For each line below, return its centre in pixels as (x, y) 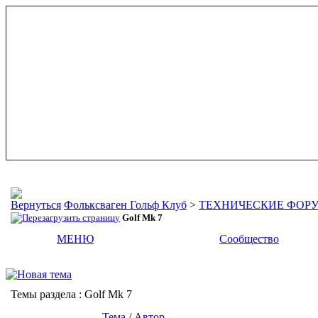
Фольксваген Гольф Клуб (125, 205)
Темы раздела (43, 294)
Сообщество (249, 239)
